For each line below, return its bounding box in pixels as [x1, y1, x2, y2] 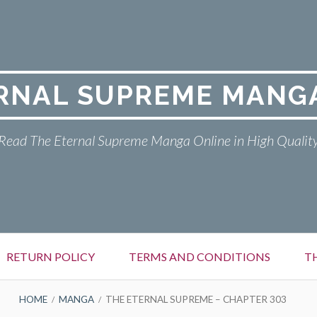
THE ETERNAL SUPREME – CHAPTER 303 [105, 293, 287, 305]
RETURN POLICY [6, 250, 95, 263]
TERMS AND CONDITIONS [129, 250, 270, 263]
